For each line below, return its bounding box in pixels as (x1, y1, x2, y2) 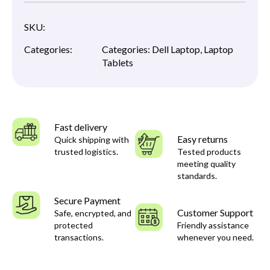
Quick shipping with (54, 134, 129, 145)
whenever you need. (177, 231, 254, 242)
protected (54, 219, 93, 230)
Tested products (177, 146, 241, 157)
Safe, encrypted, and (54, 207, 131, 218)
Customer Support (177, 206, 253, 218)
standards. (177, 171, 217, 181)
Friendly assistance (177, 219, 249, 230)
